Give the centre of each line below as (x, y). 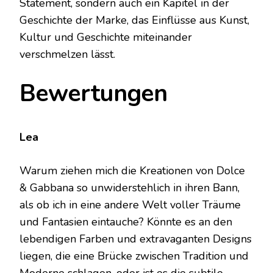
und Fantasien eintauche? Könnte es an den (126, 222)
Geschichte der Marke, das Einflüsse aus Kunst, (134, 20)
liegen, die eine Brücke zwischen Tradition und (134, 256)
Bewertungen (94, 94)
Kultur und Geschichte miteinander (106, 37)
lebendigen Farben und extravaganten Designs (136, 239)
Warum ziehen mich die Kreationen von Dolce (132, 170)
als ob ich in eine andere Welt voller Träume (130, 204)
